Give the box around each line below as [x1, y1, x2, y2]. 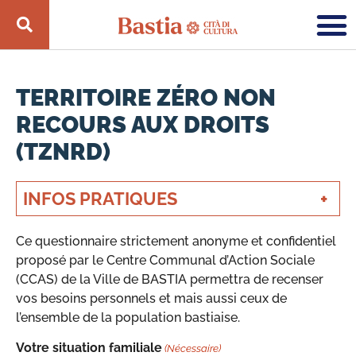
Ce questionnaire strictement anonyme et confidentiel [16, 234, 336, 249]
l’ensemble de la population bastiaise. [16, 310, 240, 325]
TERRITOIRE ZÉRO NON [16, 84, 276, 111]
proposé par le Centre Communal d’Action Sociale [16, 253, 315, 268]
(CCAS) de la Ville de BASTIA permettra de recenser [16, 272, 323, 287]
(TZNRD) [16, 138, 110, 165]
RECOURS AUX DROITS [16, 111, 269, 138]
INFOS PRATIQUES [23, 188, 177, 209]
